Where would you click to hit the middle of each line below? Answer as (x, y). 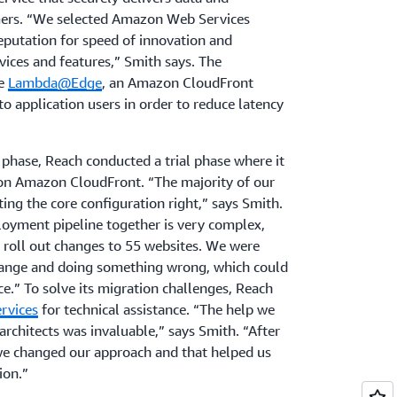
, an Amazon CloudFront (177, 82)
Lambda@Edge (54, 82)
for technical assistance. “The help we (156, 309)
